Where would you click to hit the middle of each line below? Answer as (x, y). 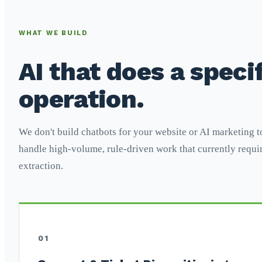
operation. (82, 99)
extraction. (41, 166)
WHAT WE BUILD (53, 33)
